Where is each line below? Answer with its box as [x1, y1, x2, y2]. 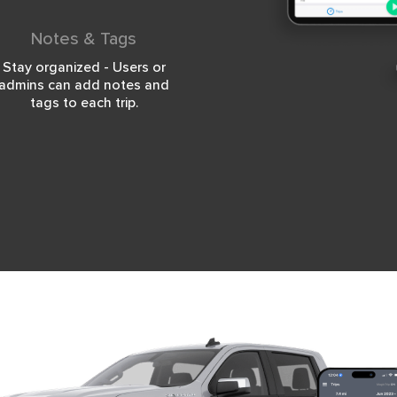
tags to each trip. [29, 94, 138, 112]
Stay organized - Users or [2, 58, 166, 76]
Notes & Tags [31, 28, 136, 50]
